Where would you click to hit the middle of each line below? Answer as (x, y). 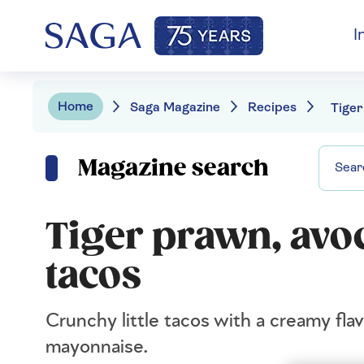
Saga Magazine (175, 108)
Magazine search (173, 168)
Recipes (272, 108)
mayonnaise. (97, 347)
